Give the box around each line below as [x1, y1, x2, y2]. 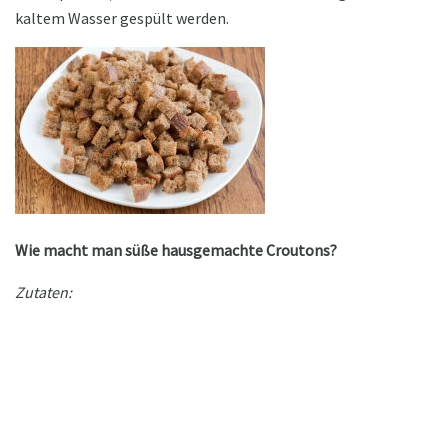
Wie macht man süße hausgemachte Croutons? [15, 239, 337, 260]
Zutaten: [15, 281, 72, 302]
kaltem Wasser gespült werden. [15, 7, 229, 28]
